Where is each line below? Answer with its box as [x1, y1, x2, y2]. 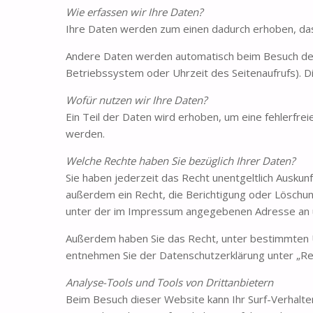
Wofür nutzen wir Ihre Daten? [66, 93, 208, 108]
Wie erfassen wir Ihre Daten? [66, 5, 203, 20]
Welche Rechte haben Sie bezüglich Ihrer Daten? [66, 154, 296, 168]
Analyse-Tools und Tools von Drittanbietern [66, 275, 274, 290]
